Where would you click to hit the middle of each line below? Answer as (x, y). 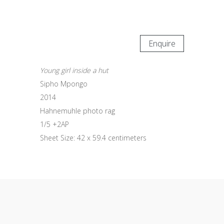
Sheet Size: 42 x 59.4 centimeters (93, 138)
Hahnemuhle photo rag (77, 111)
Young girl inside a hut (74, 70)
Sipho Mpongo (63, 84)
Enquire (162, 43)
